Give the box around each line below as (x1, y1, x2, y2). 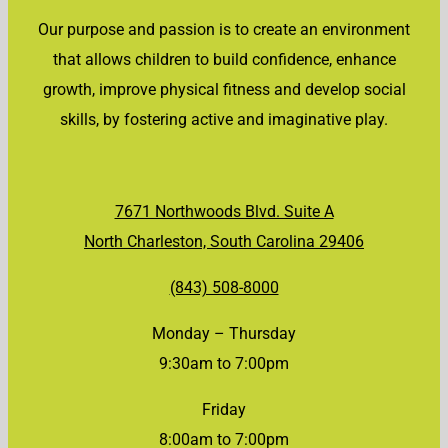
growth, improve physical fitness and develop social (42, 79, 406, 99)
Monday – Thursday (152, 323, 296, 343)
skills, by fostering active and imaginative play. (60, 109, 388, 129)
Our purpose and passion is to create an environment (38, 19, 410, 39)
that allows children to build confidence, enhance (52, 49, 396, 69)
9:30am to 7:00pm (159, 353, 289, 373)
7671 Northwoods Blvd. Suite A (114, 201, 334, 221)
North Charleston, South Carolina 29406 (84, 231, 364, 251)
